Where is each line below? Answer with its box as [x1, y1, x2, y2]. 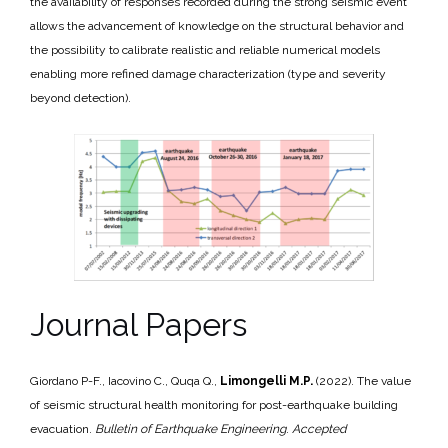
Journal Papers [30, 306, 247, 343]
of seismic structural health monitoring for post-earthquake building [30, 398, 398, 412]
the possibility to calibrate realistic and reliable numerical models [30, 43, 380, 57]
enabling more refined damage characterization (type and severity [30, 67, 386, 81]
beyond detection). [30, 91, 131, 105]
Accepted [292, 422, 346, 436]
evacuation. [30, 422, 95, 436]
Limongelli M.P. [220, 374, 313, 388]
